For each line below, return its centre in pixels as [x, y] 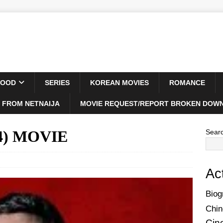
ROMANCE [187, 83]
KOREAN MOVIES [119, 83]
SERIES [57, 83]
